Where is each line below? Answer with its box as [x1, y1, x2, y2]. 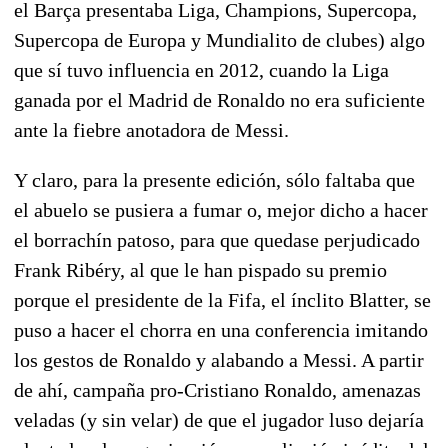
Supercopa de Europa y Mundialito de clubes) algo [14, 28, 425, 51]
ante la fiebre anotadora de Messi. [14, 118, 289, 141]
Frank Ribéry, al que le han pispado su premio [14, 258, 387, 281]
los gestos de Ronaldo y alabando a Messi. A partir [14, 348, 424, 371]
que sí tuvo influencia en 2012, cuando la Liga [14, 58, 389, 81]
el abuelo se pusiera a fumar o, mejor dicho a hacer [14, 198, 428, 221]
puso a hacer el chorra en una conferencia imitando [14, 318, 428, 341]
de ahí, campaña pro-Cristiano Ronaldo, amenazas [14, 378, 421, 401]
